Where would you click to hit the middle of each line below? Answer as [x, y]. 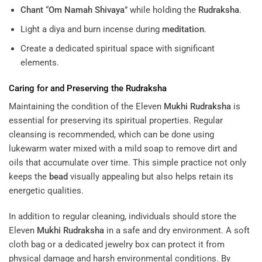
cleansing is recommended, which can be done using [111, 135]
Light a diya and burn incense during [91, 30]
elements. [39, 63]
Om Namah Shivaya [86, 10]
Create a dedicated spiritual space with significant [117, 49]
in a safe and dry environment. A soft [177, 230]
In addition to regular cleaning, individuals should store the [123, 216]
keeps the [29, 177]
